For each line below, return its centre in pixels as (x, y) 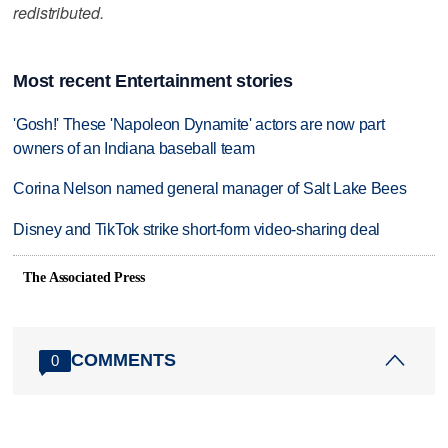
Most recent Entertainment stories (153, 80)
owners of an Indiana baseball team (134, 148)
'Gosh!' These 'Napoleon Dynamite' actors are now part (199, 124)
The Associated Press (84, 277)
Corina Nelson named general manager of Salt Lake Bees (210, 189)
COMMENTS (124, 360)
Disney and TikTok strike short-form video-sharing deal (197, 230)
